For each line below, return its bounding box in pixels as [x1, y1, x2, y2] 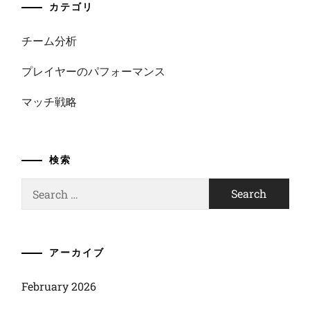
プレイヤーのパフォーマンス [21, 64, 165, 78]
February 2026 [21, 279, 96, 293]
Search [20, 179, 56, 193]
